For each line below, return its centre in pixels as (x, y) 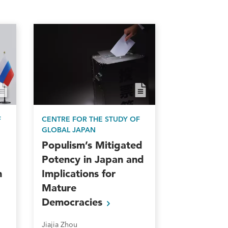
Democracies (73, 202)
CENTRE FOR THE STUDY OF (91, 119)
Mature (59, 188)
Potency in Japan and (93, 160)
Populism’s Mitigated (92, 145)
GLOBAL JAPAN (68, 130)
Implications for (78, 174)
